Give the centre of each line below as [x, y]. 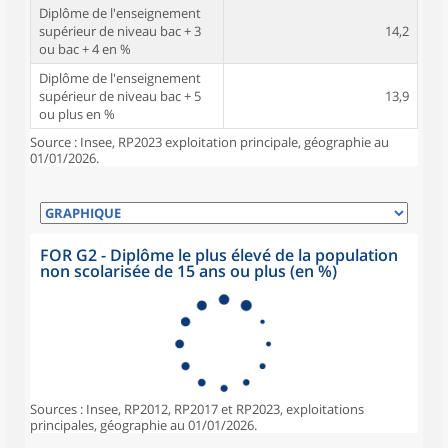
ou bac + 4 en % [85, 49]
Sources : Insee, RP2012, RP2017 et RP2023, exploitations [197, 409]
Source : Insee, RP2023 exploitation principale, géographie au [209, 142]
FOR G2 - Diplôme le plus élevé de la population [219, 255]
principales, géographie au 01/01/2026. [143, 425]
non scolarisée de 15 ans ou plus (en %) [188, 271]
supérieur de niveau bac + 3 [120, 31]
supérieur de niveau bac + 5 [120, 96]
